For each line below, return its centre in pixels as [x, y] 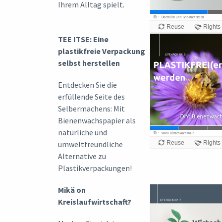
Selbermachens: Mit [91, 108]
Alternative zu [82, 156]
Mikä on [72, 190]
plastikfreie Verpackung [102, 51]
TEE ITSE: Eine [83, 39]
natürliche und [83, 132]
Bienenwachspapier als [97, 120]
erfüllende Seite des [91, 96]
